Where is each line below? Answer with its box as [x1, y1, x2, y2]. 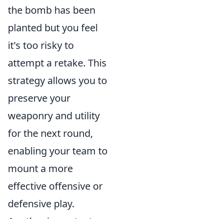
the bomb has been [8, 3, 95, 17]
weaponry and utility [8, 109, 100, 122]
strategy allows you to [8, 73, 107, 87]
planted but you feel [8, 21, 98, 34]
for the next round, [8, 126, 93, 140]
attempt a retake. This [8, 56, 107, 69]
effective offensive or [8, 179, 103, 193]
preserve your [8, 91, 70, 105]
